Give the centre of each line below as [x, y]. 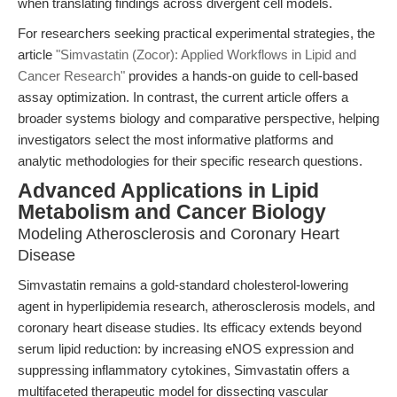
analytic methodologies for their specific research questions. [190, 161]
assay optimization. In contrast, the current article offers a [183, 97]
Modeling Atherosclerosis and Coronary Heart [179, 234]
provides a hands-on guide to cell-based [241, 76]
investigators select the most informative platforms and [175, 140]
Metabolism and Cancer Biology [172, 212]
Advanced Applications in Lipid [168, 191]
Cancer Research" [71, 76]
